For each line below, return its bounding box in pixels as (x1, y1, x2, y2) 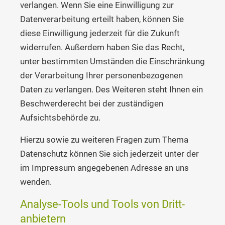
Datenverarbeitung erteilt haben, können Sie (20, 14, 184, 24)
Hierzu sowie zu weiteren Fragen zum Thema (20, 134, 188, 145)
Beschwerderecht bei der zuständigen (20, 98, 163, 108)
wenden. (20, 176, 52, 187)
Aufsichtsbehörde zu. (20, 112, 100, 123)
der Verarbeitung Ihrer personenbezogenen (20, 70, 183, 80)
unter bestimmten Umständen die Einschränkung (20, 56, 205, 66)
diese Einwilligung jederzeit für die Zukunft (20, 28, 180, 38)
